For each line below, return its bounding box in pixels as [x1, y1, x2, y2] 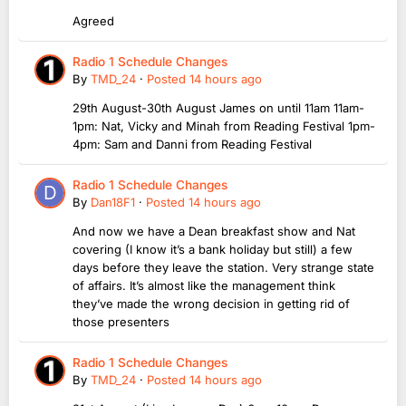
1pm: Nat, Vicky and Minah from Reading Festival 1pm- [72, 119, 375, 134]
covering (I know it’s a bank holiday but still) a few [72, 242, 353, 257]
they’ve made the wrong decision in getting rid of [72, 296, 350, 312]
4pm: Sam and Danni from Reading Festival [72, 137, 312, 152]
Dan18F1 [91, 195, 135, 210]
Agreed [72, 14, 114, 29]
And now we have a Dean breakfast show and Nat [72, 224, 355, 239]
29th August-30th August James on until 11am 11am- [72, 101, 364, 116]
